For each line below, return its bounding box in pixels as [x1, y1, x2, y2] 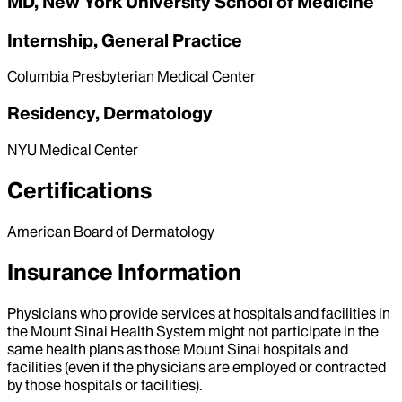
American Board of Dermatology [7, 222, 214, 240]
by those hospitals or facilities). [7, 375, 203, 394]
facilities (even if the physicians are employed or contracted [7, 357, 386, 376]
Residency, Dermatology [7, 102, 213, 125]
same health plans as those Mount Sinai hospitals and [7, 339, 348, 358]
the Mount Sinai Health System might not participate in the [7, 321, 379, 340]
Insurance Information [7, 258, 241, 286]
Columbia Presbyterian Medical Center [7, 67, 256, 86]
